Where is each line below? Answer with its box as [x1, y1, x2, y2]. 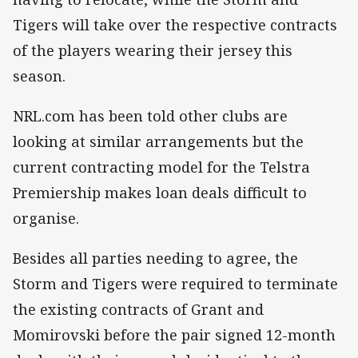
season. [13, 66, 66, 86]
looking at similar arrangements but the [13, 132, 304, 152]
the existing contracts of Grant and [13, 300, 264, 320]
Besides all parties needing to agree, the [13, 249, 298, 268]
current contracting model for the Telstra [13, 157, 310, 177]
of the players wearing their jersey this [13, 41, 292, 61]
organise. [13, 209, 79, 229]
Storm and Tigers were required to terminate [13, 274, 338, 294]
